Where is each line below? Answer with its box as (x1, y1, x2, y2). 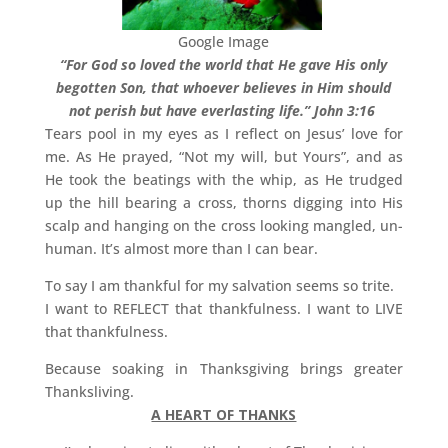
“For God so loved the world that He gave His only (60, 55, 388, 74)
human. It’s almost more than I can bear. (44, 239, 318, 258)
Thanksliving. (44, 382, 134, 401)
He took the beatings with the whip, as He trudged (44, 170, 404, 189)
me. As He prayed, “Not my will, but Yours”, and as (44, 147, 404, 166)
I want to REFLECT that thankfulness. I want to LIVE (44, 299, 404, 318)
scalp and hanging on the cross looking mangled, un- (44, 216, 404, 235)
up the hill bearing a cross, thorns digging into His (44, 193, 404, 212)
